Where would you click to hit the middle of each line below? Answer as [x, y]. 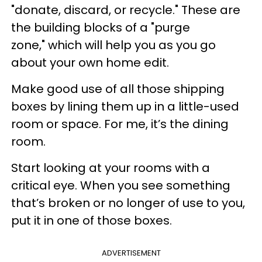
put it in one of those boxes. [92, 220]
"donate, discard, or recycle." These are [126, 10]
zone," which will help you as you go [113, 45]
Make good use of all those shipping [118, 89]
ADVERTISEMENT [131, 253]
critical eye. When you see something [121, 185]
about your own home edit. [90, 62]
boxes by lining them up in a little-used [125, 106]
